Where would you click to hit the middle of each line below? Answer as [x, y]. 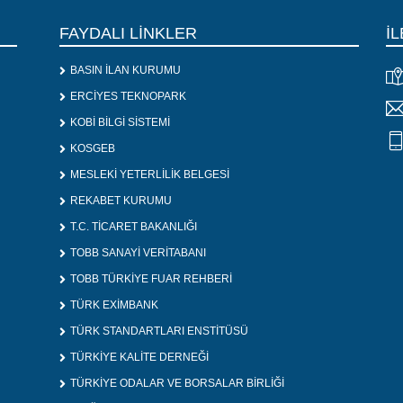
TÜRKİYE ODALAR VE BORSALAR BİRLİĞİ [177, 384]
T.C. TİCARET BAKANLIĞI [134, 227]
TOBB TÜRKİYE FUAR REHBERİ [151, 279]
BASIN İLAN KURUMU [125, 71]
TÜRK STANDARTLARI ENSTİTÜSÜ [159, 331]
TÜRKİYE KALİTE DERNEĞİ [139, 358]
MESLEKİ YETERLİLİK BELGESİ [150, 175]
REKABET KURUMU [121, 201]
